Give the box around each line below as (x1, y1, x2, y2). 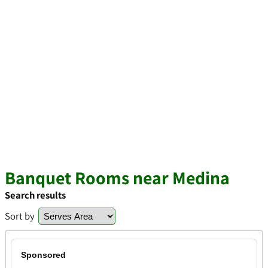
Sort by (5, 209, 35, 223)
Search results (5, 188, 66, 202)
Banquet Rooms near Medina (5, 166, 230, 190)
